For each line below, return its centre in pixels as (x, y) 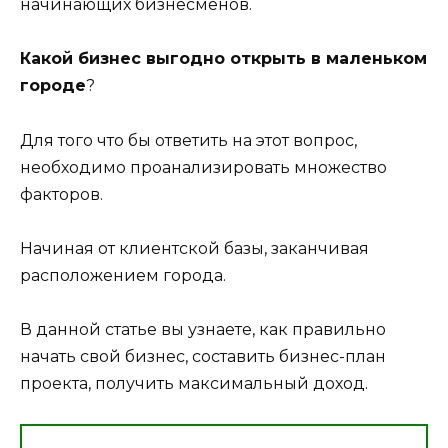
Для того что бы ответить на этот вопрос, (188, 140)
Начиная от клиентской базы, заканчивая (194, 248)
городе (53, 86)
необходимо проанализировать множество (203, 167)
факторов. (61, 194)
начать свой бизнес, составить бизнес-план (203, 356)
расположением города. (123, 275)
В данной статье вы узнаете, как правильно (203, 329)
